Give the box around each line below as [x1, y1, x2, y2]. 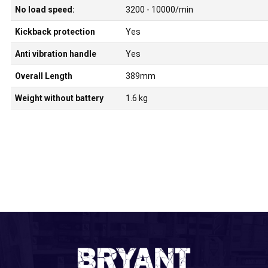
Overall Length [14, 71, 72, 81]
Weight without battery [14, 93, 103, 103]
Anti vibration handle [14, 48, 96, 59]
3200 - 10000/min [125, 4, 193, 14]
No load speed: [14, 4, 75, 14]
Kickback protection [14, 26, 95, 36]
